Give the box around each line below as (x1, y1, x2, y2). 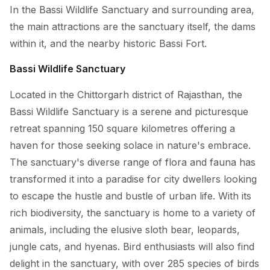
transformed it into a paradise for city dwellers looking (10, 172, 257, 185)
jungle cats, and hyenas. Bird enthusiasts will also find (10, 240, 254, 253)
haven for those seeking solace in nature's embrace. (10, 139, 251, 151)
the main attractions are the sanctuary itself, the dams (10, 20, 256, 33)
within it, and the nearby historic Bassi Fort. (10, 37, 210, 49)
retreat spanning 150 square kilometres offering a (10, 122, 235, 134)
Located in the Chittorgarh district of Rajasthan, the (10, 88, 242, 101)
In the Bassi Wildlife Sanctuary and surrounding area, (10, 3, 254, 16)
